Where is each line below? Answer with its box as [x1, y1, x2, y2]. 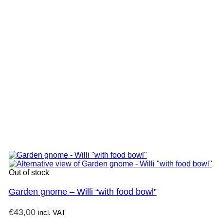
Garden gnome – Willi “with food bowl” [8, 187, 157, 197]
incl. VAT [37, 208, 66, 217]
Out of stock [8, 168, 49, 177]
